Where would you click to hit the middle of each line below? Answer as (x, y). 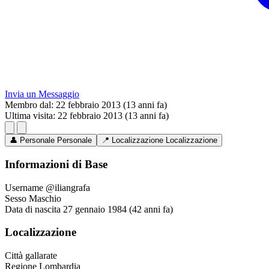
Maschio (45, 198)
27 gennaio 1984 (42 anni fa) (118, 209)
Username (24, 187)
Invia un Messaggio (42, 94)
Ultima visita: (30, 116)
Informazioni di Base (56, 165)
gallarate (41, 256)
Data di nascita (33, 209)
